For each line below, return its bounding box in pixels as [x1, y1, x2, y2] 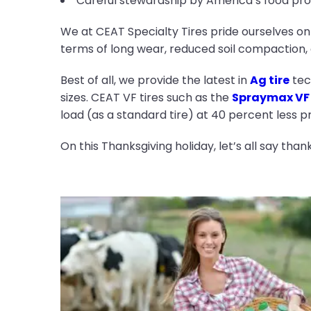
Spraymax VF [231, 90, 310, 106]
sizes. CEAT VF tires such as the [60, 90, 232, 106]
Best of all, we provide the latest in [60, 72, 250, 88]
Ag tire [249, 72, 289, 88]
